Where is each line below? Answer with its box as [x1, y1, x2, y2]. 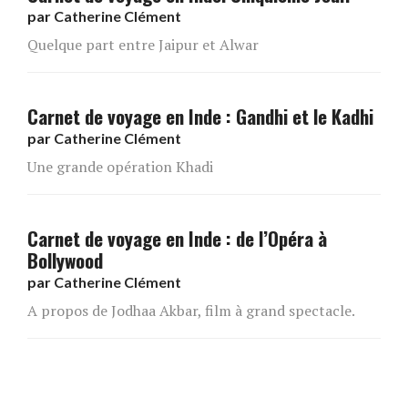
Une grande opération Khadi [27, 157, 213, 178]
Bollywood [27, 246, 103, 275]
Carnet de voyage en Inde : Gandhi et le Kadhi [27, 102, 373, 131]
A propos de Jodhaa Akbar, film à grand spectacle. [27, 301, 355, 321]
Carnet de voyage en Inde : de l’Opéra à [27, 224, 327, 253]
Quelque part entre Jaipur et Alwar [27, 35, 259, 56]
